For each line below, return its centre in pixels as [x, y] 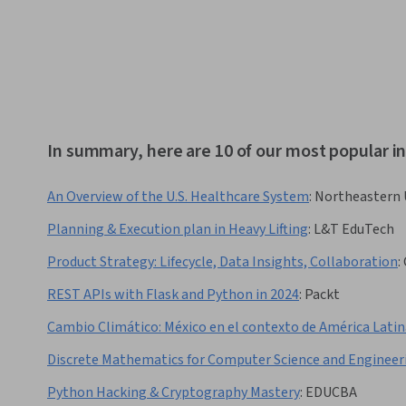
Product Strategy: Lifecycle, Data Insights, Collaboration [222, 262]
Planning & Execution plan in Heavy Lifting [178, 230]
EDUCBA [331, 393]
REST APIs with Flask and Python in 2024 [173, 295]
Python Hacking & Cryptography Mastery [174, 393]
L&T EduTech [354, 230]
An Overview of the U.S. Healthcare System [178, 197]
